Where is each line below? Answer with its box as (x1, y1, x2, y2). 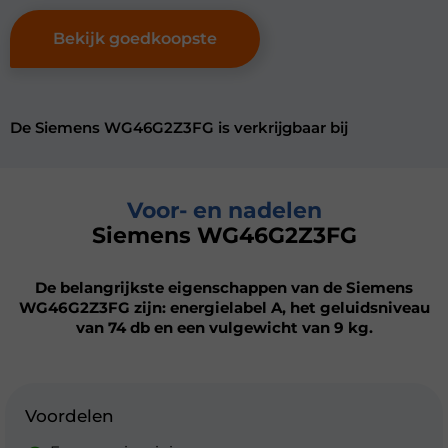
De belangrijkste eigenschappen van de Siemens (35, 278, 413, 297)
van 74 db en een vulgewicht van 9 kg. (75, 318, 373, 337)
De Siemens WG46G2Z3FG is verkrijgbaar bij (10, 118, 348, 137)
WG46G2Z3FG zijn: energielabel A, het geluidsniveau (18, 298, 430, 317)
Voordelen (25, 406, 114, 426)
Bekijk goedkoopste (53, 29, 217, 48)
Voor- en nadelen (126, 197, 322, 224)
